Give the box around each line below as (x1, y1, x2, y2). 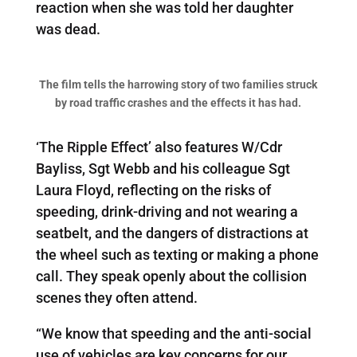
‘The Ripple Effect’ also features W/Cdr (35, 138, 282, 155)
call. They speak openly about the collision (35, 267, 307, 284)
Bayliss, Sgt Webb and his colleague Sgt (35, 159, 290, 177)
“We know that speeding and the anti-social (35, 324, 312, 342)
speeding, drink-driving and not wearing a (35, 202, 298, 220)
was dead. (35, 20, 100, 37)
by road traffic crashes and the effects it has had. (55, 96, 302, 109)
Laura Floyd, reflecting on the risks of (35, 181, 271, 198)
